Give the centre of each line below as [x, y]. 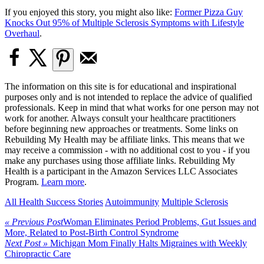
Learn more [63, 181]
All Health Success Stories [54, 202]
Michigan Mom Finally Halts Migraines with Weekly [148, 243]
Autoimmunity [132, 202]
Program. [23, 181]
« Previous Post [34, 222]
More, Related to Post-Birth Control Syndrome [92, 232]
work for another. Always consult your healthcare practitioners [120, 118]
